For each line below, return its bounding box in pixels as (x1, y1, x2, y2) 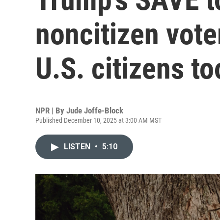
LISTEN (64, 142, 92, 151)
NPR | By (35, 106, 66, 115)
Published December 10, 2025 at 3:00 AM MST (35, 116, 162, 124)
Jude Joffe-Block (66, 106, 123, 115)
